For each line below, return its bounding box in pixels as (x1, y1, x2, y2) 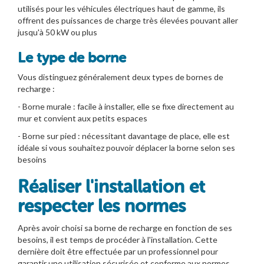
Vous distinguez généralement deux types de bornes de (18, 71, 223, 82)
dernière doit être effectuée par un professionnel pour (18, 246, 218, 256)
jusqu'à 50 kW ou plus (18, 27, 97, 37)
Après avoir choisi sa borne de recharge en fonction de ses (18, 222, 232, 233)
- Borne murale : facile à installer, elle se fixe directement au (18, 101, 234, 111)
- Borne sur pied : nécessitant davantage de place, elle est (18, 130, 230, 141)
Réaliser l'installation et (18, 176, 205, 197)
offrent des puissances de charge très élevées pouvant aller (18, 15, 238, 25)
